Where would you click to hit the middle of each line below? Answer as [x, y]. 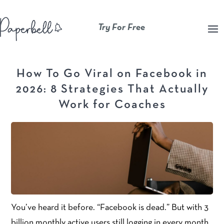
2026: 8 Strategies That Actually [112, 90]
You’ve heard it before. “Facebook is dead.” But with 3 [110, 207]
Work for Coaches [112, 105]
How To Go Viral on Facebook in [112, 74]
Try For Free [121, 27]
